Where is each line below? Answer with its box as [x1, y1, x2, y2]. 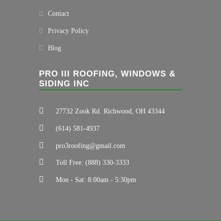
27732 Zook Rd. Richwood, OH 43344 [54, 108, 165, 115]
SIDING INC [39, 79, 89, 88]
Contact [48, 10, 69, 17]
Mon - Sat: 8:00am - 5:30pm [54, 176, 136, 184]
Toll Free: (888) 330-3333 [54, 159, 129, 167]
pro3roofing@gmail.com [54, 142, 125, 149]
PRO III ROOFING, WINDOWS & [39, 69, 176, 78]
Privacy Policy [48, 27, 89, 35]
